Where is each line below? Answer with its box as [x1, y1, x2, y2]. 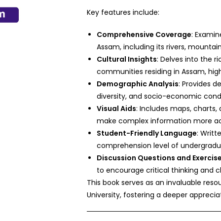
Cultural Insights [97, 54, 157, 64]
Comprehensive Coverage [97, 30, 191, 39]
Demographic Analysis [97, 79, 179, 89]
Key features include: [87, 7, 159, 17]
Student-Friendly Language [97, 128, 197, 138]
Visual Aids [97, 104, 136, 113]
